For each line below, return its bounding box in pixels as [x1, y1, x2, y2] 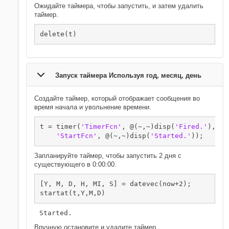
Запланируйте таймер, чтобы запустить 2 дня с [34, 152, 181, 159]
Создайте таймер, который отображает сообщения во [34, 95, 200, 102]
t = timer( [40, 123, 81, 130]
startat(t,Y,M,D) [40, 189, 105, 197]
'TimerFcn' [81, 123, 122, 130]
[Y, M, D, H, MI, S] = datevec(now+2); [40, 180, 191, 188]
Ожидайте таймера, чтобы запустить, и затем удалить [34, 2, 203, 10]
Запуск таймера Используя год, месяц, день [55, 72, 201, 79]
